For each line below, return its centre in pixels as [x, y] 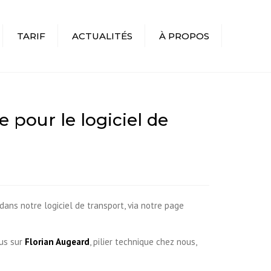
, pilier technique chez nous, [143, 241]
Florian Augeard [57, 241]
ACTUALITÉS [102, 36]
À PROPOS [184, 36]
